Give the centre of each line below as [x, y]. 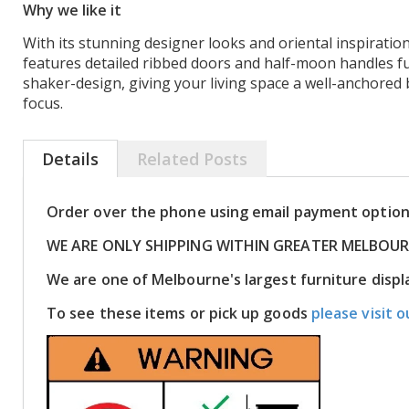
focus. [43, 103]
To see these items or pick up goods [179, 313]
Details [70, 159]
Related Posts [192, 159]
